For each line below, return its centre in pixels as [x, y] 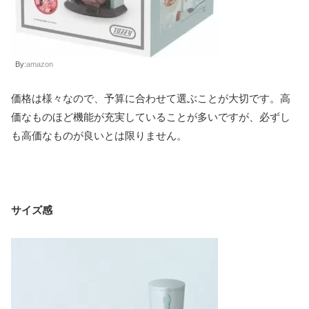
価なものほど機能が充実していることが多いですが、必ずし [151, 117]
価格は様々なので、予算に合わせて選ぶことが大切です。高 [151, 99]
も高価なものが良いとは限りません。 [99, 136]
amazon [40, 64]
